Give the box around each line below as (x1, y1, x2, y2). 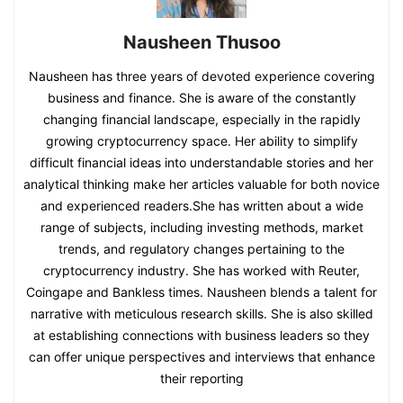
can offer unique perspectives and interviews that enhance (28, 348, 375, 364)
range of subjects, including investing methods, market (40, 219, 363, 235)
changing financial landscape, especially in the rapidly (42, 111, 361, 127)
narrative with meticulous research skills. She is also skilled (30, 305, 373, 321)
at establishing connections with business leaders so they (33, 327, 370, 343)
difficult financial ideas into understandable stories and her (30, 154, 373, 170)
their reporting (159, 370, 244, 386)
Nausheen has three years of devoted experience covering (28, 67, 375, 84)
